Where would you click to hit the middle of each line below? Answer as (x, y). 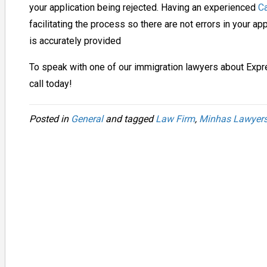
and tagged (129, 119)
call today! (50, 83)
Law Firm (175, 119)
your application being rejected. (95, 7)
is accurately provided (75, 41)
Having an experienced (209, 7)
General (87, 119)
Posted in (50, 119)
